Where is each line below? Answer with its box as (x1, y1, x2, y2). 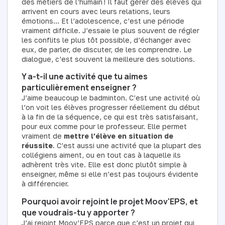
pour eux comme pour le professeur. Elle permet (22, 122, 187, 131)
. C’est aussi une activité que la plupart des (53, 141, 201, 150)
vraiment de (22, 132, 64, 141)
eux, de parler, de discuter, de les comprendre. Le (22, 45, 192, 54)
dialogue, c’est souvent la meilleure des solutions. (22, 54, 195, 63)
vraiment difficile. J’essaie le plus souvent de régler (22, 26, 199, 35)
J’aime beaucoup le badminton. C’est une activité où (22, 93, 200, 102)
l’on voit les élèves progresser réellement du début (22, 103, 200, 112)
